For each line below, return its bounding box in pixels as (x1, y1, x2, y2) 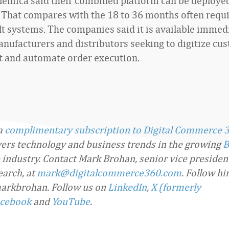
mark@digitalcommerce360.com (37, 167, 181, 178)
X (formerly (151, 181, 201, 193)
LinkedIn (108, 181, 147, 193)
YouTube (52, 195, 90, 207)
